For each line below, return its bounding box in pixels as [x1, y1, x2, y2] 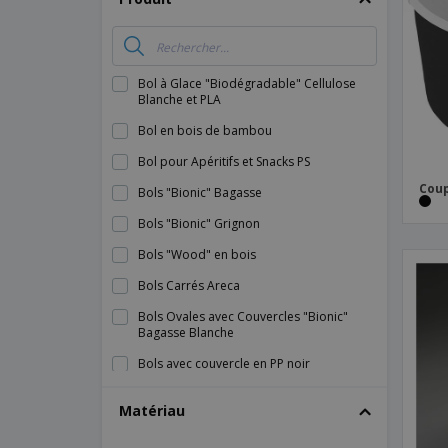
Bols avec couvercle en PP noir [138, 355, 310, 372]
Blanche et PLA [138, 91, 221, 108]
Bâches [301, 43, 342, 60]
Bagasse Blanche [138, 324, 234, 341]
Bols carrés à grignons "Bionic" [138, 417, 313, 434]
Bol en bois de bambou [138, 122, 272, 139]
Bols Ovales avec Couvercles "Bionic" [138, 308, 348, 325]
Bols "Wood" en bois [138, 246, 256, 263]
